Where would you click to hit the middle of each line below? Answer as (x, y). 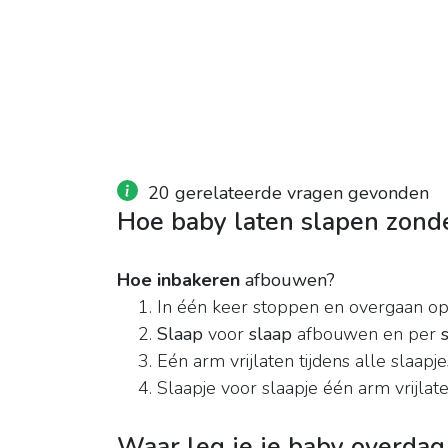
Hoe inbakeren (178, 280)
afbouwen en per (366, 334)
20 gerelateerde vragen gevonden (288, 193)
